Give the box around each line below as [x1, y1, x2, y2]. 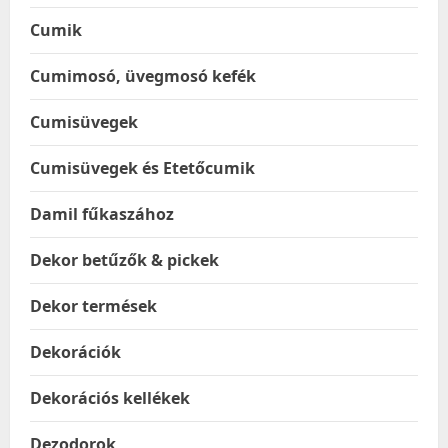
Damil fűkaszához [30, 203, 174, 225]
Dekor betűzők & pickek [30, 249, 219, 271]
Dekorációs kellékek [30, 387, 190, 409]
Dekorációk [30, 341, 121, 363]
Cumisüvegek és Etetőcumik [30, 157, 255, 179]
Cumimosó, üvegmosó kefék [30, 65, 256, 87]
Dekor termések [30, 295, 157, 317]
